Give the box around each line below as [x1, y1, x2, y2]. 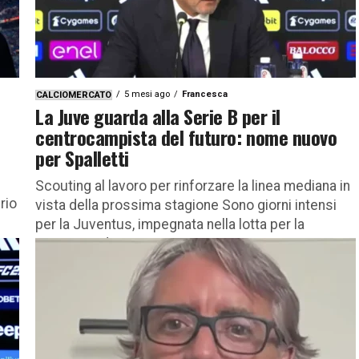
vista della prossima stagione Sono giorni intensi [35, 196, 337, 213]
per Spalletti [35, 143, 129, 172]
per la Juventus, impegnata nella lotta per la [35, 216, 305, 232]
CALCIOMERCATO [36, 89, 111, 100]
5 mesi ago [124, 88, 170, 99]
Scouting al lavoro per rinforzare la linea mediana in [35, 177, 350, 194]
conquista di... [35, 235, 122, 252]
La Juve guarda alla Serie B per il [35, 101, 280, 131]
